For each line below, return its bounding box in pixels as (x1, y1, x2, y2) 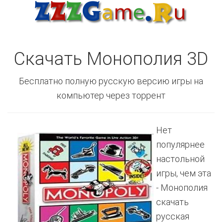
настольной (156, 154, 205, 164)
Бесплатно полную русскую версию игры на (19, 76, 203, 86)
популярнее (156, 139, 205, 150)
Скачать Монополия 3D (14, 49, 208, 69)
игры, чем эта (156, 168, 211, 178)
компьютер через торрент (56, 90, 166, 101)
